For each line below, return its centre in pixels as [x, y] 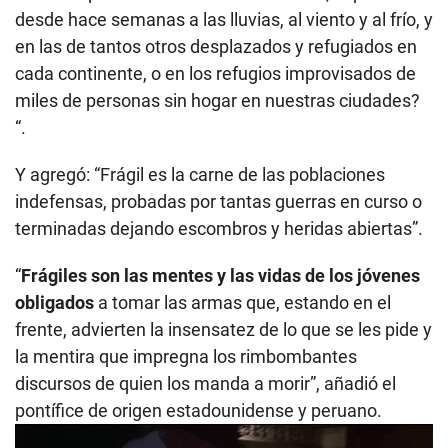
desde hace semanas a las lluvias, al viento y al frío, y [224, 19]
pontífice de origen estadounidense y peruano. [198, 410]
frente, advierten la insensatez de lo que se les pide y [223, 329]
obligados [54, 302]
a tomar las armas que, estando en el [242, 302]
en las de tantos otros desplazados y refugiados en [216, 46]
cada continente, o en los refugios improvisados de [215, 73]
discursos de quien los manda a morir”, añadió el [205, 383]
